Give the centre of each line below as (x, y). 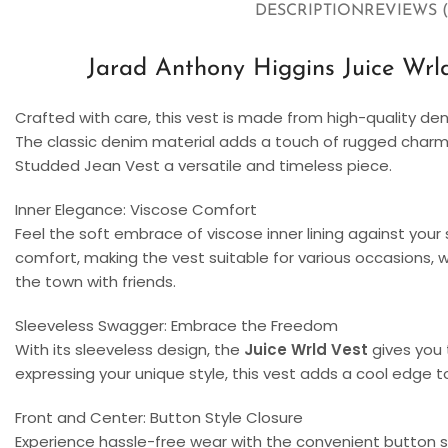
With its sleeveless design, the (129, 349)
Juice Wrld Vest (306, 349)
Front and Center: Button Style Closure (159, 417)
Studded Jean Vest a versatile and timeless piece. (203, 165)
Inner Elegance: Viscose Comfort (136, 209)
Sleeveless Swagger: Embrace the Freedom (176, 325)
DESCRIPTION (310, 11)
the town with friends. (95, 281)
